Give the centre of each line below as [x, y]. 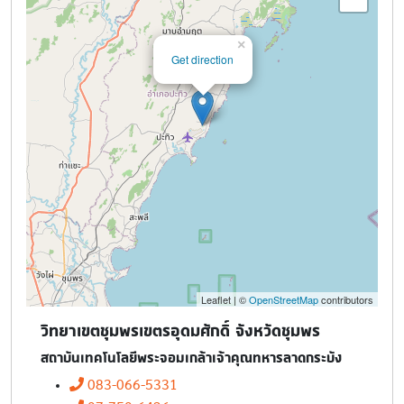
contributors [346, 299]
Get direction [202, 59]
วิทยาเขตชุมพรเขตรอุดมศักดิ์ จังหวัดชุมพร [180, 331]
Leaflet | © [225, 299]
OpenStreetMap [284, 299]
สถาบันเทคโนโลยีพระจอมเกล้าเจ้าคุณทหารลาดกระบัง [191, 357]
